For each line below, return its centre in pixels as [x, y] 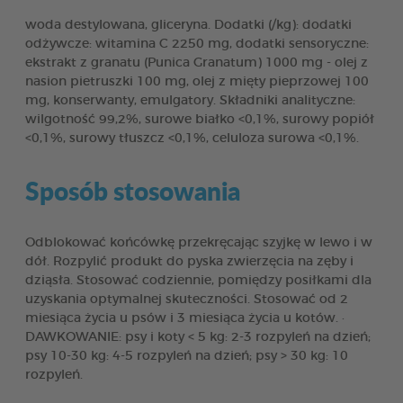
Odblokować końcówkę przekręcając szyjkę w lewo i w [199, 242]
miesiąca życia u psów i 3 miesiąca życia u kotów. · [185, 318]
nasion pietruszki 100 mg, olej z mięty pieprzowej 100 [197, 81]
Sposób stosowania [133, 190]
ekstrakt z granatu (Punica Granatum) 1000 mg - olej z [197, 63]
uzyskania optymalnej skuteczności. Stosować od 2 [187, 299]
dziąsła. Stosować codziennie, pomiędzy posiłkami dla [198, 280]
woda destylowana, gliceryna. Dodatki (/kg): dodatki [188, 25]
